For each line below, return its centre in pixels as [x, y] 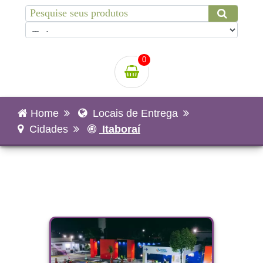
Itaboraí [120, 129]
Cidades [47, 129]
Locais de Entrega [134, 113]
